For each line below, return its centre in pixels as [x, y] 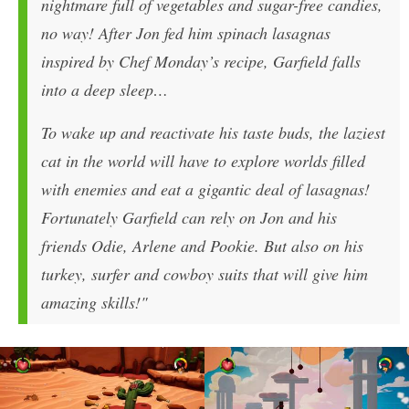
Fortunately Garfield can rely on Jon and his [189, 218]
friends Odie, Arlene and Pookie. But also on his [202, 246]
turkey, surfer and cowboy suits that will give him [204, 274]
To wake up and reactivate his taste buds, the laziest [213, 133]
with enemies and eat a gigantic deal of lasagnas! [205, 189]
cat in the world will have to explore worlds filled [203, 161]
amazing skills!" [94, 303]
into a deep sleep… [105, 90]
